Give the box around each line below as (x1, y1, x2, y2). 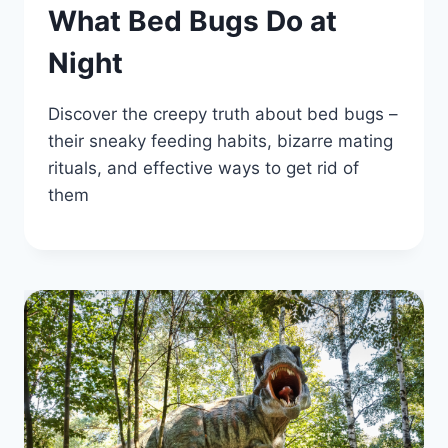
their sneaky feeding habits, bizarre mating (48, 130, 393, 151)
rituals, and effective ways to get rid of (48, 157, 359, 178)
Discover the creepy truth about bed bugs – (48, 103, 398, 124)
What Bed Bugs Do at (48, 3, 337, 38)
